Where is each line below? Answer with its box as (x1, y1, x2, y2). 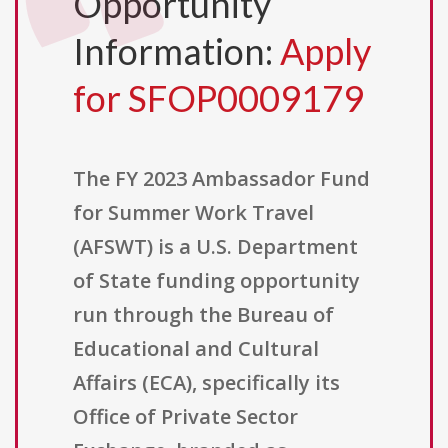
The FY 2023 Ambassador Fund (73, 165, 370, 193)
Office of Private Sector (73, 403, 298, 431)
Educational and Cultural (73, 335, 319, 363)
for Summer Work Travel (73, 199, 314, 227)
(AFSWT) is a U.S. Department (73, 233, 358, 261)
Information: (73, 29, 280, 74)
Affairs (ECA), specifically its (73, 369, 340, 397)
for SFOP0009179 (73, 76, 364, 121)
